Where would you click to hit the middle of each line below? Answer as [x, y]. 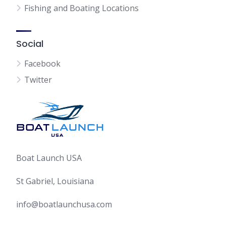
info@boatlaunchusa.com [64, 204]
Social [30, 44]
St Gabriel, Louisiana [55, 181]
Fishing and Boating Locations [81, 8]
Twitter [38, 80]
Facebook [42, 64]
